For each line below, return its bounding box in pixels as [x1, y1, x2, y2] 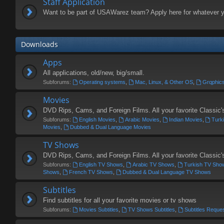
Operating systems [78, 79, 125, 85]
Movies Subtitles [78, 206, 118, 212]
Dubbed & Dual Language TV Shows [122, 169, 211, 175]
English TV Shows [78, 161, 123, 167]
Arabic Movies [124, 116, 159, 122]
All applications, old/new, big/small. [43, 69, 144, 76]
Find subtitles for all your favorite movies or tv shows [43, 196, 196, 204]
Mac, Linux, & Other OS [134, 79, 193, 85]
